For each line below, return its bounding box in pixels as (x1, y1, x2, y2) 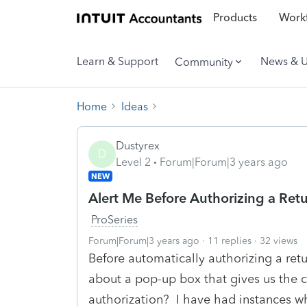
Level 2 (116, 155, 151, 169)
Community (175, 55, 233, 69)
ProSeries (91, 212, 138, 226)
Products (212, 11, 257, 25)
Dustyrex (116, 138, 160, 152)
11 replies (208, 234, 251, 247)
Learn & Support (77, 55, 158, 68)
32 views (260, 234, 297, 247)
